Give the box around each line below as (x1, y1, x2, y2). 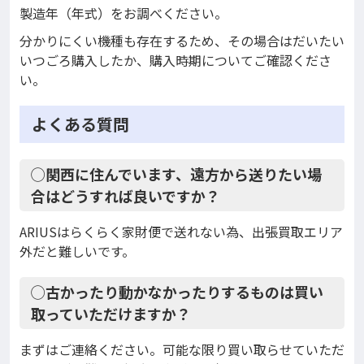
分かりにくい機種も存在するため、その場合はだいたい (19, 31, 344, 51)
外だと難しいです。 (19, 241, 135, 262)
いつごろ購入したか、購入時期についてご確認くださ (19, 50, 331, 71)
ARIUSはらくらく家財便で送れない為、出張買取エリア (19, 222, 343, 242)
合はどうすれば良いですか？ (31, 185, 220, 207)
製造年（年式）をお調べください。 (19, 3, 227, 24)
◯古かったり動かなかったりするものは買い (31, 281, 323, 303)
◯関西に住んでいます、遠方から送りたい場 (31, 163, 322, 185)
